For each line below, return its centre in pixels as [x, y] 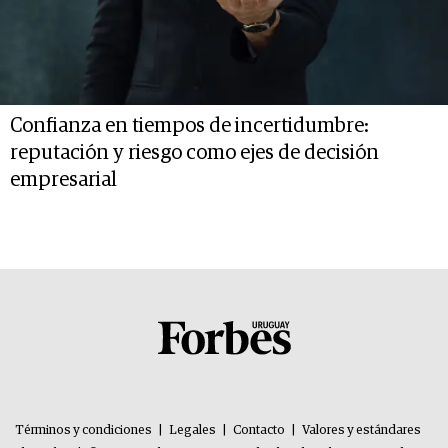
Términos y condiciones [83, 430]
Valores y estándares [361, 430]
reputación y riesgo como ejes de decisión [194, 153]
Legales [192, 430]
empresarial [63, 180]
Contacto [259, 430]
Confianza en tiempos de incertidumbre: [189, 126]
